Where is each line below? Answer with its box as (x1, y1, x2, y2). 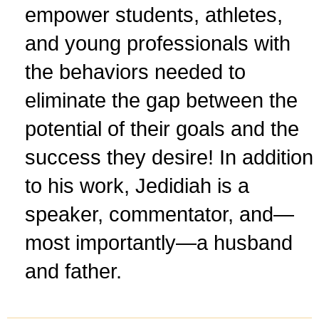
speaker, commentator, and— (25, 203, 294, 226)
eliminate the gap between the (25, 89, 298, 113)
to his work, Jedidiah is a (25, 174, 249, 198)
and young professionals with (25, 32, 291, 56)
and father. (25, 260, 122, 283)
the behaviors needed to (25, 61, 246, 84)
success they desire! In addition (25, 146, 313, 169)
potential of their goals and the (25, 117, 299, 141)
